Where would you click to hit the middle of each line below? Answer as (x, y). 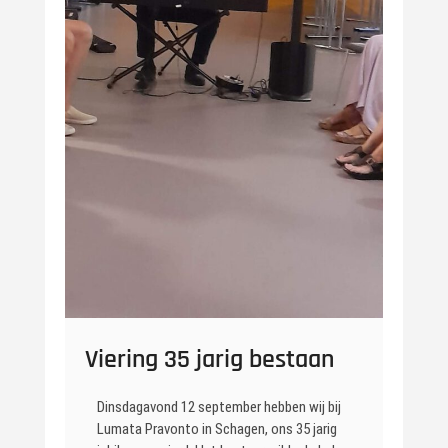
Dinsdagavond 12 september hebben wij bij (218, 407)
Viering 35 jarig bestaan (209, 360)
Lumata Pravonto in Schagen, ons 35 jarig (216, 429)
